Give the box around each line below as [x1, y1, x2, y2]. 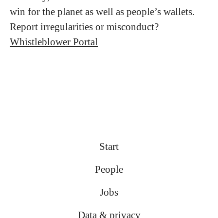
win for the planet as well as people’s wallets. [10, 6, 195, 18]
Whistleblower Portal [10, 36, 98, 48]
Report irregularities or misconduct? [10, 21, 161, 33]
